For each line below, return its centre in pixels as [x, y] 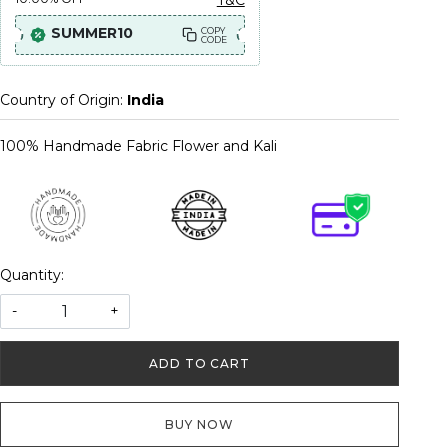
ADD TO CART [199, 363]
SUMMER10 [91, 32]
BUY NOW [199, 424]
